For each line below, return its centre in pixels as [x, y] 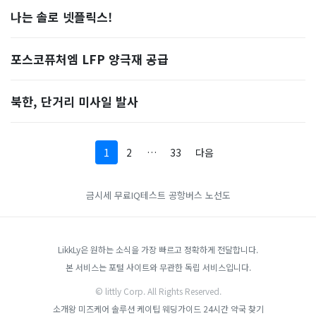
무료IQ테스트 [140, 195]
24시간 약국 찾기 [233, 309]
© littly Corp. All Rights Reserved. [158, 291]
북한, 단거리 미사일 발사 [74, 101]
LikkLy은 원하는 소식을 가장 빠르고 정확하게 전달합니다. [158, 249]
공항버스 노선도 [199, 195]
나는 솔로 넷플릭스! [61, 17]
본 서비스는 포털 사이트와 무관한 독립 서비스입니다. [158, 267]
